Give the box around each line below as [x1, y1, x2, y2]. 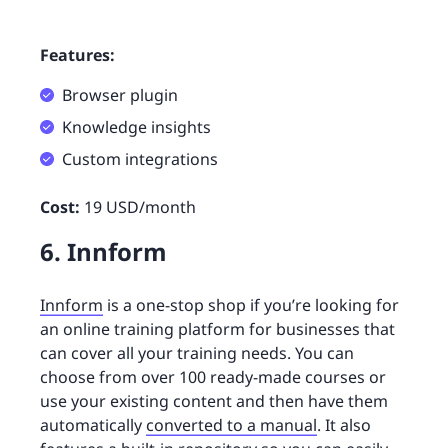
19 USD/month [80, 196, 196, 219]
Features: [40, 44, 115, 67]
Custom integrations [62, 148, 218, 171]
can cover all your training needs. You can [40, 342, 354, 365]
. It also [317, 414, 371, 437]
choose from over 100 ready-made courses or [40, 366, 386, 389]
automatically [40, 414, 146, 437]
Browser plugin [62, 84, 178, 107]
